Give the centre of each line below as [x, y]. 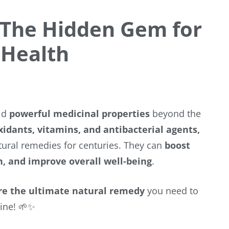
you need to [171, 190]
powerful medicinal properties [79, 113]
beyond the [175, 113]
